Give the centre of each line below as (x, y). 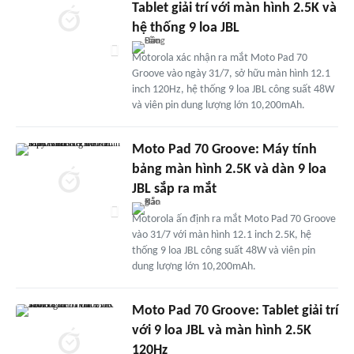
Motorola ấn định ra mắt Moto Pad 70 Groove (233, 219)
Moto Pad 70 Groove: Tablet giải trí (235, 311)
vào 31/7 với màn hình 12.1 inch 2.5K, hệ (221, 235)
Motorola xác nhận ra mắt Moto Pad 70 (219, 58)
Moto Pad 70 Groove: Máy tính (224, 149)
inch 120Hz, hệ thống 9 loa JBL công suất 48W (233, 89)
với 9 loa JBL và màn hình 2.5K (221, 330)
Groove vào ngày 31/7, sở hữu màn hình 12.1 (231, 73)
